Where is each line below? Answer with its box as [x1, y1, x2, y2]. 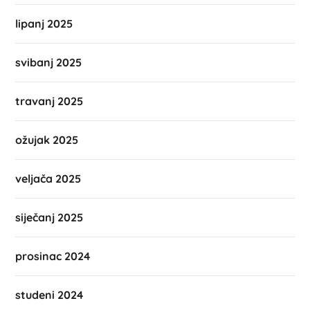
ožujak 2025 [15, 132, 79, 147]
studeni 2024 [15, 287, 84, 302]
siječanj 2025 [15, 210, 84, 224]
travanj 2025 [15, 93, 84, 108]
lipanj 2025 [15, 16, 73, 30]
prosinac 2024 [15, 248, 91, 263]
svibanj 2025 [15, 55, 82, 69]
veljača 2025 [15, 171, 82, 185]
